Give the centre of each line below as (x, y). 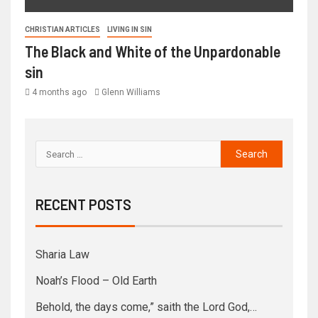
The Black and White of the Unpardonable (153, 51)
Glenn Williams (131, 93)
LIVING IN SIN (130, 30)
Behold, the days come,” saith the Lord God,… (146, 307)
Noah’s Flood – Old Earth (96, 281)
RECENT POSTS (83, 205)
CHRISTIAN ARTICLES (62, 30)
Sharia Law (62, 255)
